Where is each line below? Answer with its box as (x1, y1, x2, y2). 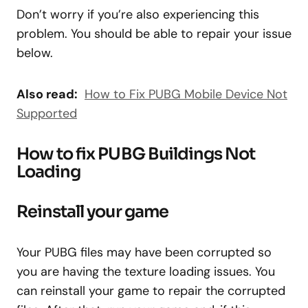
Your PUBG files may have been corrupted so (16, 244, 272, 261)
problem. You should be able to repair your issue (16, 25, 291, 42)
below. (16, 45, 53, 61)
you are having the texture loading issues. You (16, 263, 275, 280)
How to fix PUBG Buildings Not (16, 144, 256, 164)
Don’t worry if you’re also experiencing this (16, 6, 259, 23)
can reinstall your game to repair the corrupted (16, 283, 285, 299)
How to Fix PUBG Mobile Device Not (85, 86, 287, 102)
